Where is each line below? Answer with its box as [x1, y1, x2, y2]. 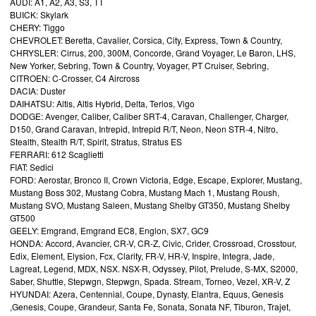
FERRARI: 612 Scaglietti [10, 147, 104, 160]
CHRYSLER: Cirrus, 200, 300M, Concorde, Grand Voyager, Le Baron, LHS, [10, 46, 296, 59]
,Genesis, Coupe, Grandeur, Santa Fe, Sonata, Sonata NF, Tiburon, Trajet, [10, 300, 291, 312]
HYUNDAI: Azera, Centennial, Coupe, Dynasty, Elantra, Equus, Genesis [10, 287, 284, 300]
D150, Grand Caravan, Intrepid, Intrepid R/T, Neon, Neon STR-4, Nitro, [10, 122, 278, 135]
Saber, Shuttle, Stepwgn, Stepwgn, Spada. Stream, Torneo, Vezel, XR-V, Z [10, 274, 290, 287]
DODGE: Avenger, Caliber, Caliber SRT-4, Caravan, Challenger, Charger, [10, 109, 288, 122]
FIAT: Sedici [10, 160, 54, 173]
